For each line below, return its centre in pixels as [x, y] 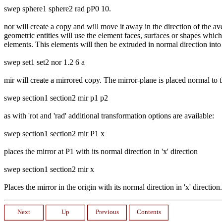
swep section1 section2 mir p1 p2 [56, 98]
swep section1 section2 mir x [49, 169]
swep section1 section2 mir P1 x [54, 133]
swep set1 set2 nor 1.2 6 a [44, 62]
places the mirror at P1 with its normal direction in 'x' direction [101, 151]
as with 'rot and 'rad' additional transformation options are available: [109, 115]
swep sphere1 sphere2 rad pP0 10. [57, 8]
